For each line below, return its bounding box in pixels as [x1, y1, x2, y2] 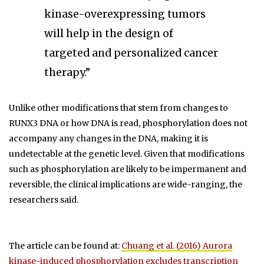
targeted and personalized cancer [44, 47, 218, 60]
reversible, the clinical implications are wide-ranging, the [9, 179, 242, 190]
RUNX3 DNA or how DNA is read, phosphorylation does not [9, 118, 247, 129]
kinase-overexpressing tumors [44, 8, 206, 21]
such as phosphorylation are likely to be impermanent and [9, 164, 246, 175]
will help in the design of [44, 27, 173, 41]
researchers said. [9, 194, 78, 206]
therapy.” [44, 66, 90, 80]
